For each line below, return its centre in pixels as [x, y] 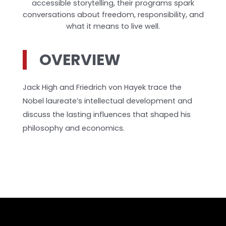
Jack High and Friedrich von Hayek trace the [102, 87]
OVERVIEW [80, 60]
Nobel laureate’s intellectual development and [108, 101]
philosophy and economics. [74, 128]
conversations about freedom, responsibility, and [113, 14]
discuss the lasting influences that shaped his [107, 114]
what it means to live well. [113, 26]
